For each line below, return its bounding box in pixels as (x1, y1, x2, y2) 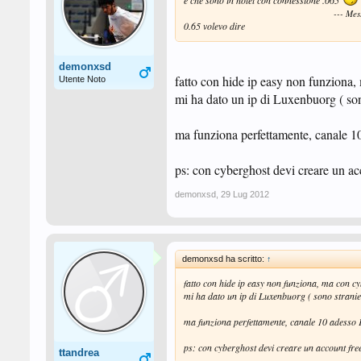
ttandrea (59, 346, 99, 359)
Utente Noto (59, 74, 106, 84)
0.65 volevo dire (184, 19, 245, 32)
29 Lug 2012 (221, 189, 269, 199)
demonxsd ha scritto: (182, 254, 267, 263)
